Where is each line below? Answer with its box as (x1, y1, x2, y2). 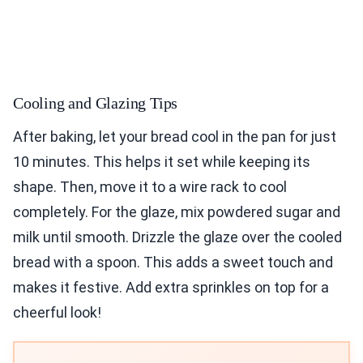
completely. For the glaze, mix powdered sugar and (13, 203, 340, 221)
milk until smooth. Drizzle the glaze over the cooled (13, 228, 342, 246)
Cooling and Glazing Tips (13, 94, 178, 113)
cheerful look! (13, 304, 101, 322)
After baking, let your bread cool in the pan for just (13, 128, 336, 146)
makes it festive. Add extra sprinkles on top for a (13, 279, 329, 297)
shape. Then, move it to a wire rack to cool (13, 178, 287, 196)
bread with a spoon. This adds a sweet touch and (13, 254, 333, 271)
